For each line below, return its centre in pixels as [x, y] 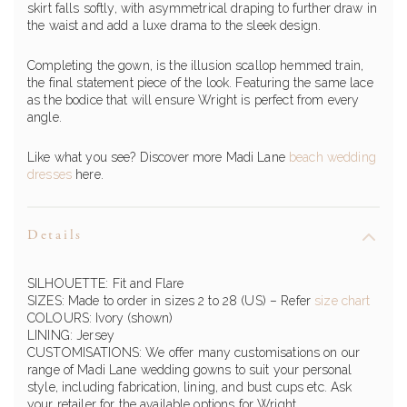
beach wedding [333, 158]
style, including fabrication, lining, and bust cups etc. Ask [190, 387]
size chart [342, 301]
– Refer [290, 301]
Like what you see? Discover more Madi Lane [159, 158]
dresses [50, 175]
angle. [45, 118]
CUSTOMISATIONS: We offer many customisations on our [194, 353]
